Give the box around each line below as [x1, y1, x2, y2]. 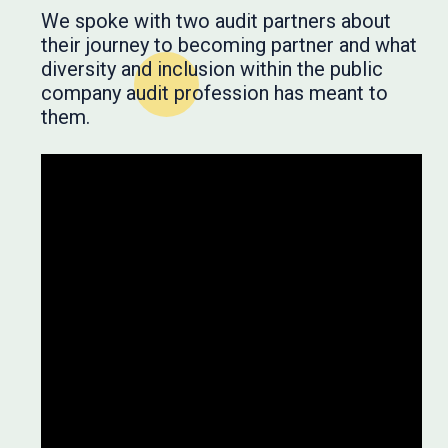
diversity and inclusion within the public [40, 56, 383, 81]
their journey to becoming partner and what [40, 32, 417, 57]
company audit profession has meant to [40, 80, 388, 105]
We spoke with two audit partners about [40, 8, 391, 33]
